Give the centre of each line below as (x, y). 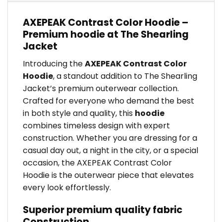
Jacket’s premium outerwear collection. (101, 89)
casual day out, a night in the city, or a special (111, 151)
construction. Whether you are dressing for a (110, 138)
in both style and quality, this (79, 113)
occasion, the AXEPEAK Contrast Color (97, 163)
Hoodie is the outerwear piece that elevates (108, 175)
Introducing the (54, 64)
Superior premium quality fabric (103, 210)
